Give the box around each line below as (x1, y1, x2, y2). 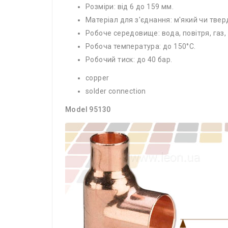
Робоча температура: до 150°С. (85, 42, 196, 50)
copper (85, 73, 109, 82)
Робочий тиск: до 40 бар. (85, 55, 173, 64)
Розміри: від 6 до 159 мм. (85, 2, 174, 11)
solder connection (85, 87, 146, 95)
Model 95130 (65, 105, 111, 113)
